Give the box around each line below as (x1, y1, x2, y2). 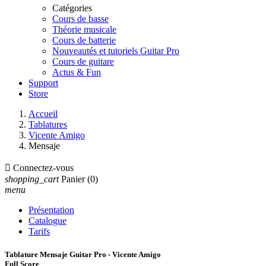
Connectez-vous (13, 163, 74, 173)
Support (28, 78, 58, 88)
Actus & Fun (52, 67, 101, 77)
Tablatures (28, 119, 67, 129)
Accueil (28, 109, 58, 119)
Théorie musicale (52, 24, 116, 34)
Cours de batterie (52, 35, 116, 45)
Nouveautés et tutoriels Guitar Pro (52, 46, 179, 56)
